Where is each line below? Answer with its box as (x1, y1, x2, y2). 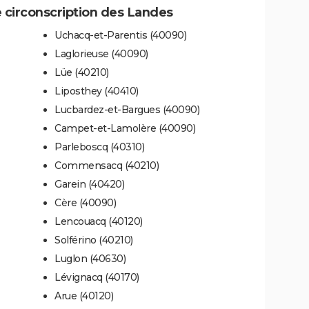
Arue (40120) (54, 289, 113, 302)
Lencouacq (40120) (54, 215, 143, 228)
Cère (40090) (54, 196, 116, 209)
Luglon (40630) (54, 252, 126, 265)
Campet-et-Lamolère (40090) (54, 121, 195, 134)
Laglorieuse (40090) (54, 47, 148, 60)
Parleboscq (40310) (54, 140, 144, 153)
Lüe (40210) (54, 66, 109, 79)
